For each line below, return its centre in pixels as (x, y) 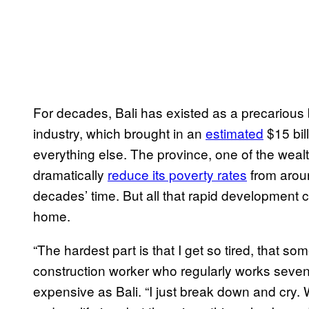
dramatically (70, 175)
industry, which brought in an (119, 133)
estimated (235, 133)
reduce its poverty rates (177, 175)
